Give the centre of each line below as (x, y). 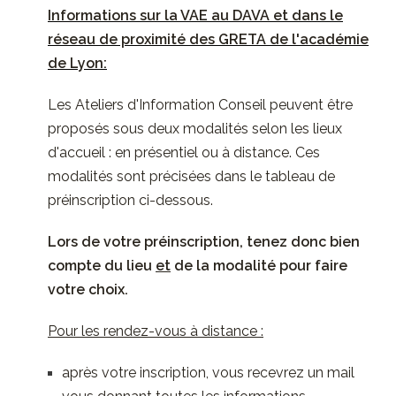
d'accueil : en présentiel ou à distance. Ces (184, 152)
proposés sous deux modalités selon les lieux (195, 128)
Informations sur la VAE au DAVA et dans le (195, 15)
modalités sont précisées (131, 176)
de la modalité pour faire (259, 265)
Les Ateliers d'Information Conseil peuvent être (200, 104)
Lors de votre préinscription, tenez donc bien (204, 241)
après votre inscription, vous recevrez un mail (208, 372)
